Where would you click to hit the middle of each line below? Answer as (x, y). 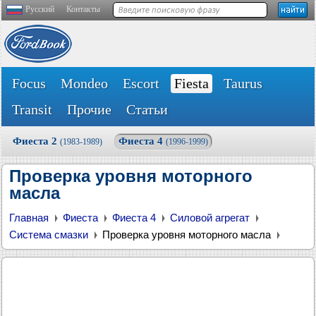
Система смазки (49, 235)
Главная (29, 218)
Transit (32, 109)
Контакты (83, 9)
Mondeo (84, 83)
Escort (141, 83)
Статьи (147, 109)
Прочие (89, 109)
